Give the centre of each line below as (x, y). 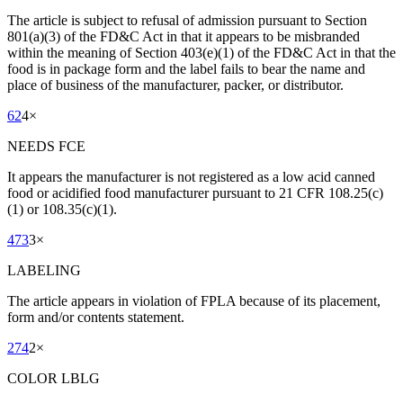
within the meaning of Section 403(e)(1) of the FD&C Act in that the (201, 53)
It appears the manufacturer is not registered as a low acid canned (191, 177)
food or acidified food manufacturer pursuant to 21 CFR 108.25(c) (195, 193)
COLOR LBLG (54, 379)
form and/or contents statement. (96, 318)
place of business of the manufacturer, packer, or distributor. (175, 85)
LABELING (44, 271)
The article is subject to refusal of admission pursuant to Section (187, 21)
